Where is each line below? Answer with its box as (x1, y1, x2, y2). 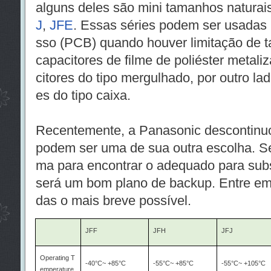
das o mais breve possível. (35, 193, 191, 208)
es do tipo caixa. (35, 88, 131, 103)
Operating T (39, 254, 75, 261)
